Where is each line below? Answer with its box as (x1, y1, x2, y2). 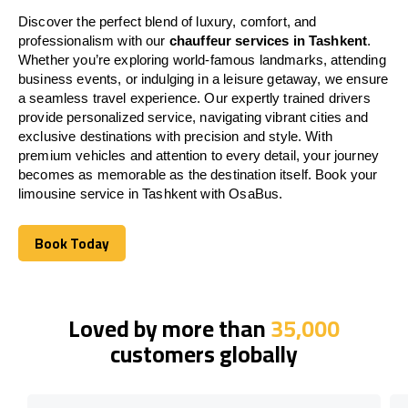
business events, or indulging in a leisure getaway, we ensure (18, 70, 389, 87)
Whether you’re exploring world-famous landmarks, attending (18, 51, 386, 67)
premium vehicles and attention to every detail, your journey (18, 147, 379, 163)
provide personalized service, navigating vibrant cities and (18, 108, 368, 125)
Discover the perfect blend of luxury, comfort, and (18, 13, 317, 29)
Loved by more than (68, 306, 270, 350)
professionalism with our (18, 32, 169, 48)
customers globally (110, 331, 298, 375)
